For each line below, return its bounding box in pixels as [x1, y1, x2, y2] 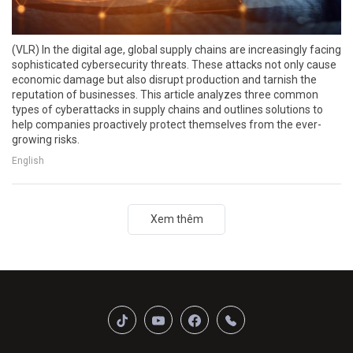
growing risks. [12, 133, 80, 147]
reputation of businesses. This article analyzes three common [12, 88, 318, 102]
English [12, 155, 44, 167]
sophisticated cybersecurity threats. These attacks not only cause [12, 58, 336, 72]
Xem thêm [150, 213, 203, 226]
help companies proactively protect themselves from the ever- [12, 118, 321, 132]
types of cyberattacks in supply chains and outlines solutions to [12, 103, 323, 117]
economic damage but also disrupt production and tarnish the [12, 73, 317, 87]
